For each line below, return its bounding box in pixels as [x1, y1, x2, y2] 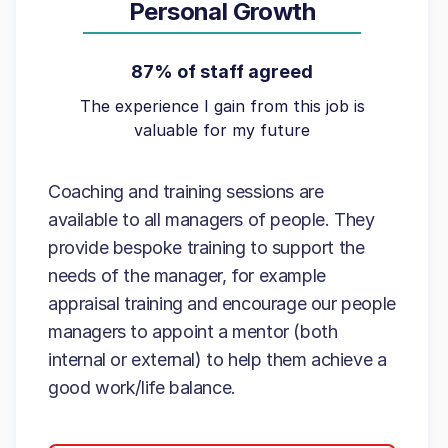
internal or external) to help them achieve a [48, 349, 387, 370]
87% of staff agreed [131, 61, 313, 82]
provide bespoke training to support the [48, 237, 365, 258]
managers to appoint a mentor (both [48, 321, 338, 342]
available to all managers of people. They [48, 209, 375, 230]
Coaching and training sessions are [48, 181, 324, 202]
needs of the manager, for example [48, 265, 326, 286]
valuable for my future [134, 120, 310, 140]
